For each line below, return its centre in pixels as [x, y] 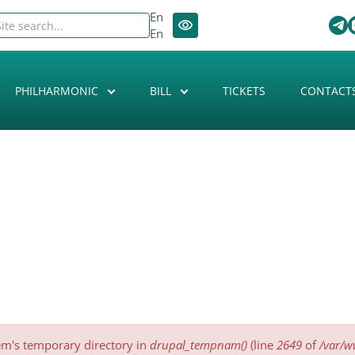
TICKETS [244, 90]
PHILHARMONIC [58, 90]
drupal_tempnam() [198, 345]
